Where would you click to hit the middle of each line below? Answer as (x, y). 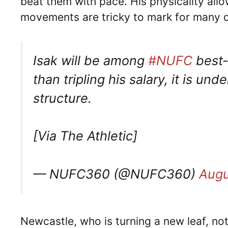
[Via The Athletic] (85, 136)
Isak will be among (91, 60)
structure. (62, 98)
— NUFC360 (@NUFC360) (116, 174)
